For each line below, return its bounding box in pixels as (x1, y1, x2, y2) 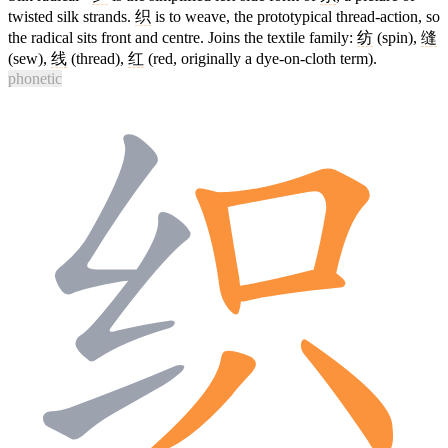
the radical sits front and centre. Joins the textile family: (8, 28, 357, 46)
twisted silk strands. (8, 7, 135, 25)
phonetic (8, 69, 62, 87)
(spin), (373, 28, 421, 46)
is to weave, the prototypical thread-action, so (151, 7, 440, 25)
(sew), (8, 49, 51, 67)
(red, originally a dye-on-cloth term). (144, 49, 377, 67)
